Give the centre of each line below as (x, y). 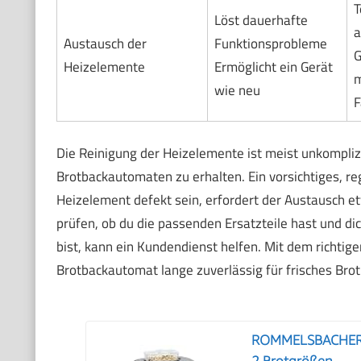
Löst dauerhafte (261, 20)
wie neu (237, 90)
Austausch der (105, 43)
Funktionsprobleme (270, 43)
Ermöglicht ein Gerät (273, 66)
